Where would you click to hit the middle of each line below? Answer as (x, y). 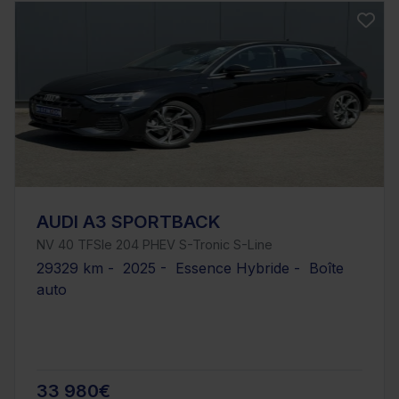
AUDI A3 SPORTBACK (129, 222)
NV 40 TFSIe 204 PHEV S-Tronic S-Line (155, 245)
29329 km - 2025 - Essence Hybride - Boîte (190, 269)
